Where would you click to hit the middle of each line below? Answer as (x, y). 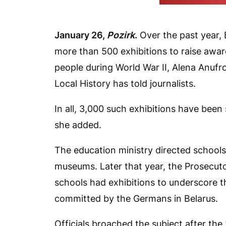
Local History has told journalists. (126, 83)
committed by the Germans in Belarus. (136, 199)
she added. (78, 125)
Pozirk (121, 35)
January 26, (81, 35)
